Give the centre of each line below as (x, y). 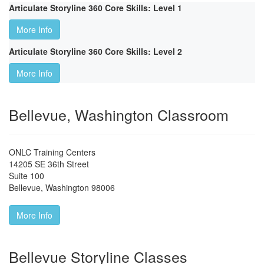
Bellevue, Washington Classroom (119, 115)
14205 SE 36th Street (49, 164)
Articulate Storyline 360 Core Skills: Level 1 (95, 8)
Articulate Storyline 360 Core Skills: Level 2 (95, 52)
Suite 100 (27, 176)
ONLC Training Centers (52, 152)
